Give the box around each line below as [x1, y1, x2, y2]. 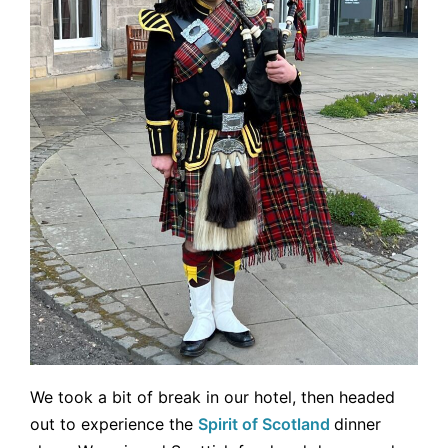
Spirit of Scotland [198, 414, 334, 435]
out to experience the [30, 414, 198, 435]
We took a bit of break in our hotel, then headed [30, 387, 395, 408]
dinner [334, 414, 381, 435]
